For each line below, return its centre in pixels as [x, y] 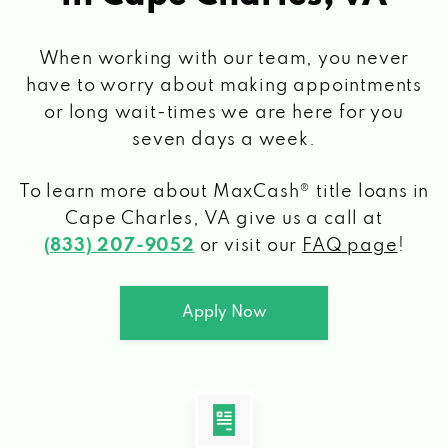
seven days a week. [224, 139]
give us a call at [307, 218]
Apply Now [224, 312]
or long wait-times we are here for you [224, 112]
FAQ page [350, 245]
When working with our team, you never [224, 58]
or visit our [248, 245]
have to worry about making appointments [224, 85]
